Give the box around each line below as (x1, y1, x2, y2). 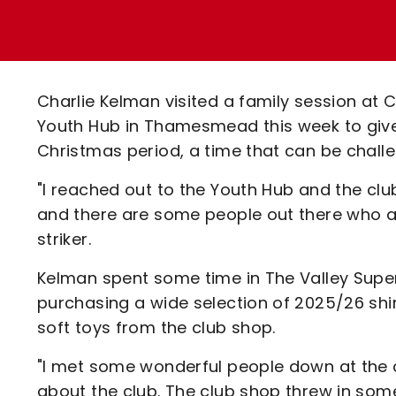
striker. (37, 228, 91, 250)
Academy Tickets (96, 74, 233, 95)
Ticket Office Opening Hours (96, 43, 316, 64)
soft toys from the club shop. (37, 316, 276, 339)
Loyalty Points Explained (96, 12, 288, 33)
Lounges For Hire (96, 26, 225, 46)
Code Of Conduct (96, 105, 232, 126)
